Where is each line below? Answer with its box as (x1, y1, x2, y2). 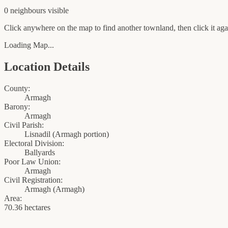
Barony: (4, 102, 30, 111)
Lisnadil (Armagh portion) (24, 130, 109, 139)
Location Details (4, 60, 90, 74)
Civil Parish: (4, 121, 44, 130)
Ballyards (24, 148, 55, 157)
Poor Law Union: (4, 157, 61, 166)
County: (4, 84, 30, 93)
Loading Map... (4, 41, 54, 50)
